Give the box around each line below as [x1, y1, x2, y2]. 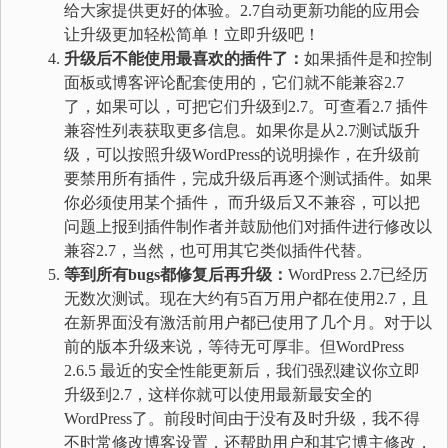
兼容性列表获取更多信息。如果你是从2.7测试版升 [64, 122, 420, 139]
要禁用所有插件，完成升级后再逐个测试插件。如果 [64, 170, 432, 187]
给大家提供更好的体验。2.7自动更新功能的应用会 [64, 2, 420, 19]
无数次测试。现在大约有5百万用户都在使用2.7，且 [64, 290, 428, 307]
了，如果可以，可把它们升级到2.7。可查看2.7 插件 [64, 98, 428, 115]
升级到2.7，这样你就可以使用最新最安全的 [64, 386, 372, 403]
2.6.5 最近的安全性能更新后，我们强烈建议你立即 [64, 362, 420, 379]
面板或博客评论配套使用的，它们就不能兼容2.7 [64, 74, 404, 91]
